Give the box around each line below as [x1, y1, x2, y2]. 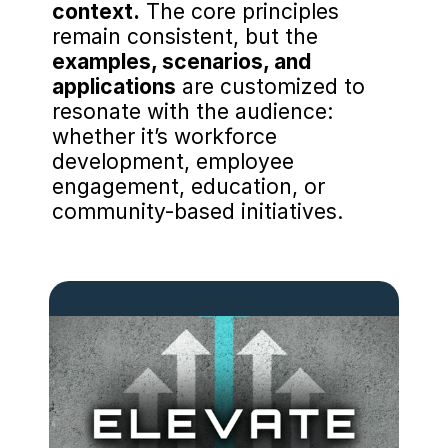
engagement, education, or [52, 174, 325, 199]
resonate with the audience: [52, 99, 333, 124]
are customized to [176, 74, 365, 99]
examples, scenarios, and [52, 49, 311, 74]
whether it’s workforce [52, 124, 277, 149]
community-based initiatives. [52, 199, 343, 224]
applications [52, 74, 176, 99]
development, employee [52, 149, 294, 174]
